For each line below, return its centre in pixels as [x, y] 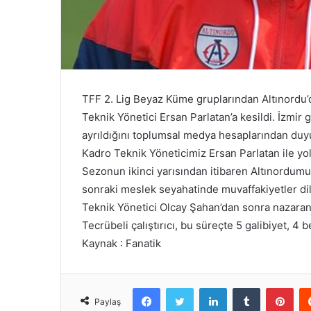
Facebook [181, 288]
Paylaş [108, 302]
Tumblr [274, 288]
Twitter [208, 288]
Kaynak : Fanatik [121, 244]
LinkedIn [244, 288]
